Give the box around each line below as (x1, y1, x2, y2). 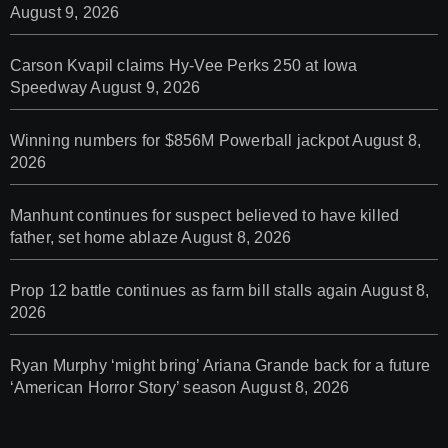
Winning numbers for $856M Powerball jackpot (9, 132, 350, 150)
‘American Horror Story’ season (9, 379, 237, 397)
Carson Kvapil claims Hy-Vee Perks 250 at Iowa (9, 57, 358, 75)
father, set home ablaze (9, 229, 179, 247)
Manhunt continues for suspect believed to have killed (9, 207, 400, 225)
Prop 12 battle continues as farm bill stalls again (9, 282, 358, 300)
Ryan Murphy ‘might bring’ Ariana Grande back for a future (9, 357, 430, 375)
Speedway (9, 79, 88, 97)
